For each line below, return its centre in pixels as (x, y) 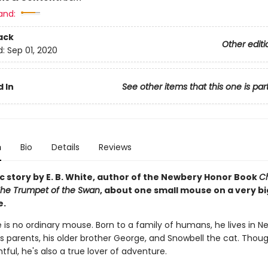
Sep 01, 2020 (32, 51)
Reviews (115, 147)
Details (65, 147)
